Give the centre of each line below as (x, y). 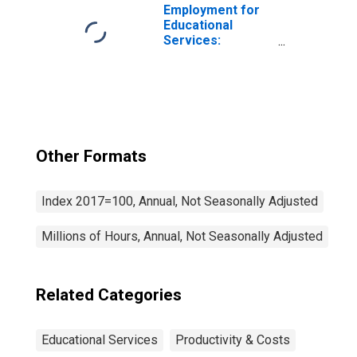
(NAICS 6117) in (210, 86)
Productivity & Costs (233, 340)
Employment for (212, 10)
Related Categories (109, 295)
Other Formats (91, 156)
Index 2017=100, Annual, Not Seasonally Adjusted (180, 201)
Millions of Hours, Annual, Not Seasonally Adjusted (182, 236)
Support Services (216, 71)
